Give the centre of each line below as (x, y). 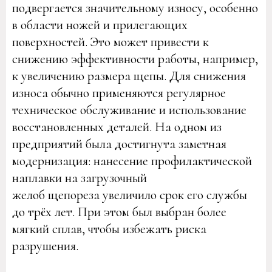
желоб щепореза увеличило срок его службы (130, 195)
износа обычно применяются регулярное (119, 93)
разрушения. (45, 246)
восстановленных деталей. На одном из (117, 127)
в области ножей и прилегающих (100, 25)
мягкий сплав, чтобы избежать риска (109, 229)
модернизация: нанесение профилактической (132, 161)
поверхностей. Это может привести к (110, 42)
